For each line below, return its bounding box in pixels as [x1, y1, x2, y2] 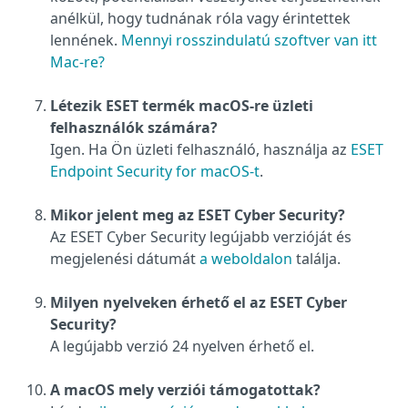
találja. [292, 249, 344, 269]
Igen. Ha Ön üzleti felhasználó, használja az [50, 139, 351, 159]
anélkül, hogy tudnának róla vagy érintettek [50, 8, 351, 28]
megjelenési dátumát [50, 249, 199, 269]
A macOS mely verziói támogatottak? [50, 380, 321, 400]
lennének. [50, 30, 121, 50]
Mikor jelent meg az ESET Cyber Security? [50, 205, 345, 225]
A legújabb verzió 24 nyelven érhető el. [50, 336, 314, 356]
